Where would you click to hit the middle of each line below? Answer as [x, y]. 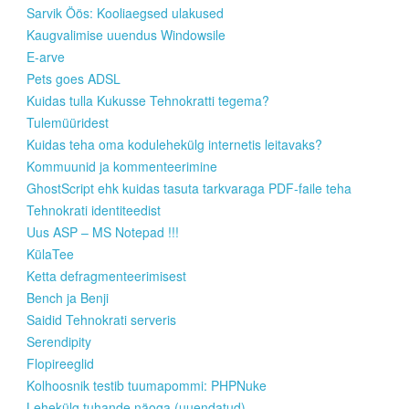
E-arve [46, 57]
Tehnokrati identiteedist [94, 210]
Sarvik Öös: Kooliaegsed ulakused [125, 13]
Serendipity [59, 342]
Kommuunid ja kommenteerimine [122, 167]
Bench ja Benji [68, 298]
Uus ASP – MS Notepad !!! [103, 232]
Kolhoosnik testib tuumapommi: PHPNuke [147, 386]
